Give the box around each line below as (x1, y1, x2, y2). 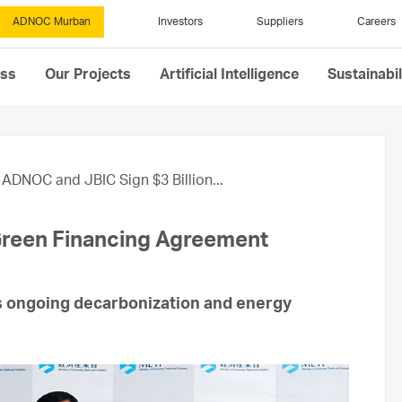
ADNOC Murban (13, 17, 91, 28)
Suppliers (257, 17, 303, 28)
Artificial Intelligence (160, 69, 299, 83)
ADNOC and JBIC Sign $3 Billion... (2, 175, 223, 189)
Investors (158, 17, 203, 28)
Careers (357, 17, 396, 28)
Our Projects (45, 69, 131, 83)
